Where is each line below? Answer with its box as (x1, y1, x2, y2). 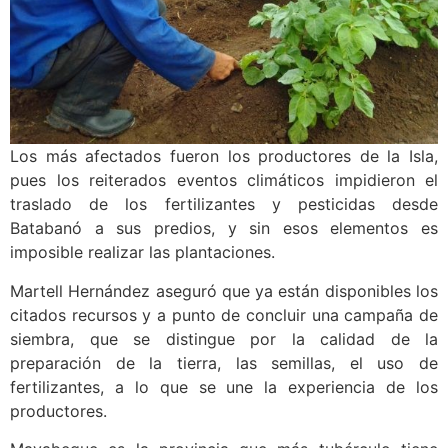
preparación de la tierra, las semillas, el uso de (10, 352, 438, 373)
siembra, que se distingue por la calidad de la (10, 328, 438, 349)
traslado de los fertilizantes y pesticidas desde (10, 194, 438, 215)
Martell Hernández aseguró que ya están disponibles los (10, 280, 438, 301)
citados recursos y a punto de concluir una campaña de (10, 304, 438, 325)
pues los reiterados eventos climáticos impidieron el (10, 170, 438, 191)
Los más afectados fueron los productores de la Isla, (10, 146, 438, 167)
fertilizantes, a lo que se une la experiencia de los (10, 376, 438, 397)
